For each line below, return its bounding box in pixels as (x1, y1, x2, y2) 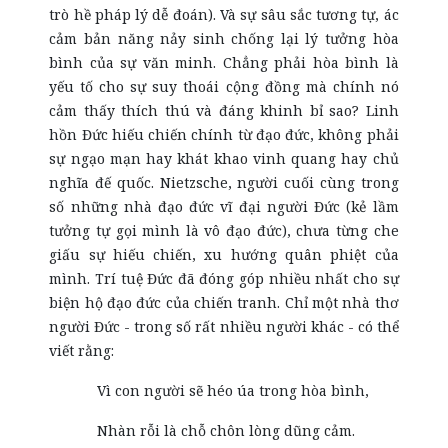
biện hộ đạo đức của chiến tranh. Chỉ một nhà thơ (49, 293, 399, 312)
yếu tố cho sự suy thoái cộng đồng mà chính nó (49, 77, 399, 96)
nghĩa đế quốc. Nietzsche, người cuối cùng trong (49, 173, 399, 192)
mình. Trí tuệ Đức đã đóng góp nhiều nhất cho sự (49, 269, 399, 288)
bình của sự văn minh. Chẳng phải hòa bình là (49, 53, 399, 72)
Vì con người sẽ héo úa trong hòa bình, (97, 381, 370, 400)
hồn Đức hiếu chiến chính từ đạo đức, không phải (49, 125, 399, 144)
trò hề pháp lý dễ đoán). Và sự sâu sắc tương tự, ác (49, 5, 399, 24)
